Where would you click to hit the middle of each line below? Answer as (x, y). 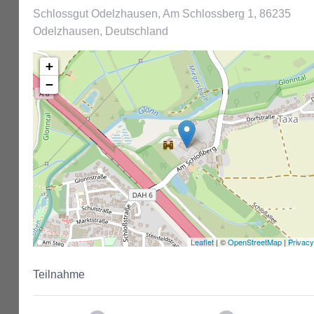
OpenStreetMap (254, 242)
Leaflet (202, 242)
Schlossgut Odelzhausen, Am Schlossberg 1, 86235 (162, 14)
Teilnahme (59, 274)
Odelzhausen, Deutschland (101, 31)
